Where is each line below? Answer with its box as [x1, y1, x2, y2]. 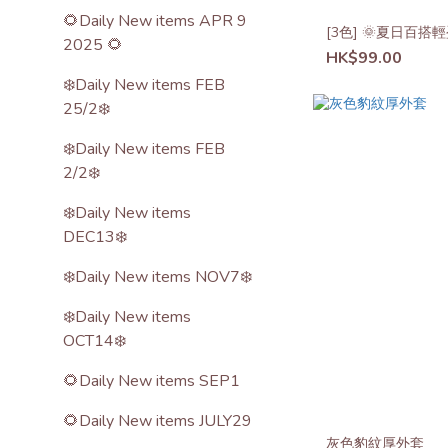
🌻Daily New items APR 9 [63, 10, 247, 32]
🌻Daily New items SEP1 [63, 370, 240, 392]
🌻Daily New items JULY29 [63, 410, 252, 432]
